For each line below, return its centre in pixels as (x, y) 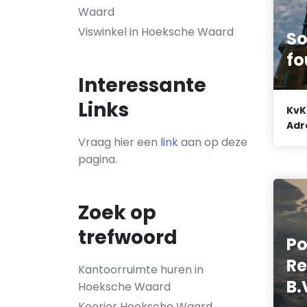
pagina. (98, 159)
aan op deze (213, 142)
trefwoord (128, 237)
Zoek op (117, 213)
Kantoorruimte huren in (141, 270)
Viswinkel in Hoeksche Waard (156, 32)
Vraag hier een (119, 142)
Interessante (142, 85)
